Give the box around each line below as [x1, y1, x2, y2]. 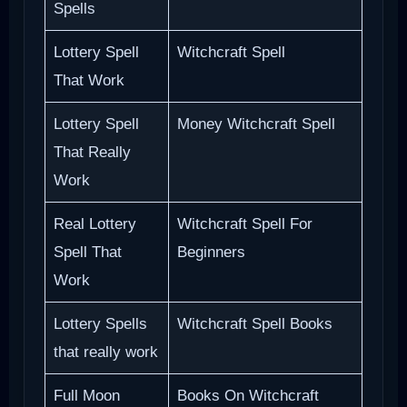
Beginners [176, 243, 245, 262]
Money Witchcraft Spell [176, 115, 335, 134]
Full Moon [53, 387, 120, 405]
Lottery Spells [53, 315, 147, 333]
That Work [53, 72, 124, 90]
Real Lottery [53, 215, 136, 233]
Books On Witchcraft [176, 387, 319, 405]
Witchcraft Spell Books [176, 315, 333, 333]
